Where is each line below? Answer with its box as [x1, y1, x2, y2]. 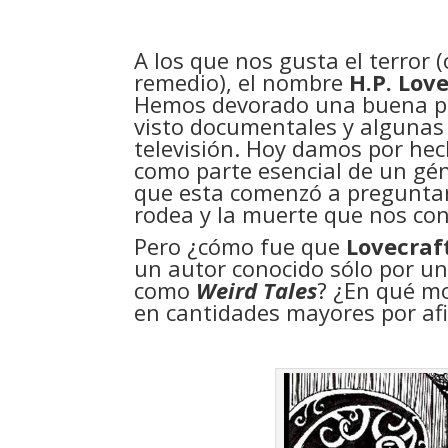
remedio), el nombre [134, 67, 350, 97]
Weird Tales [196, 275, 318, 305]
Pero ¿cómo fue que [134, 231, 347, 261]
